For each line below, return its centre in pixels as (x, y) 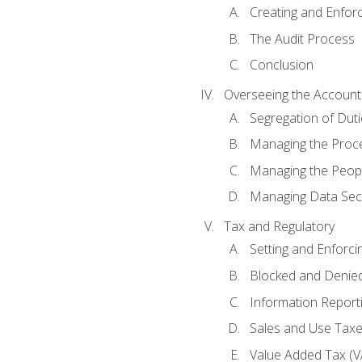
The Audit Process (302, 38)
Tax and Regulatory (279, 227)
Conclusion (281, 65)
